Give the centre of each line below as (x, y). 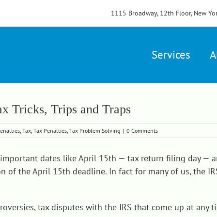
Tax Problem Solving (95, 131)
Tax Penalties (50, 131)
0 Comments (142, 131)
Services (171, 55)
